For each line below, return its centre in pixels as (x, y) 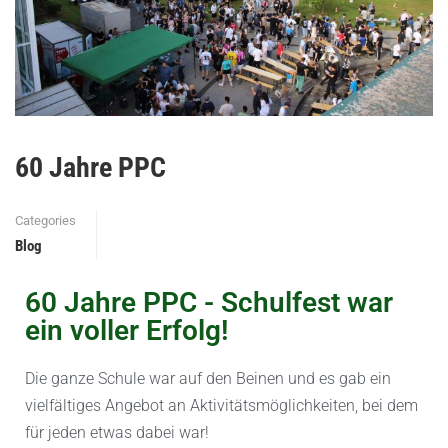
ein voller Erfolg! (127, 330)
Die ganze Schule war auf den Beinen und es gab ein (208, 378)
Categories (45, 220)
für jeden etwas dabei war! (117, 432)
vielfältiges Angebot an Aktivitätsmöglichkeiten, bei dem (221, 405)
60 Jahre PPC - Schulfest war (209, 302)
